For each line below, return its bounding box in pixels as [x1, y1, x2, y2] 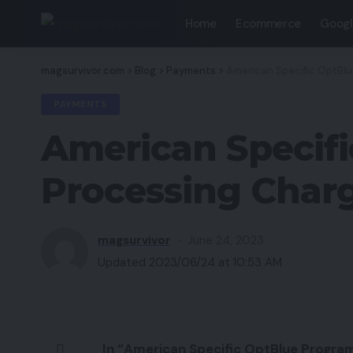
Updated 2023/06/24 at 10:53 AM [98, 254, 282, 270]
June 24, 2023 [187, 232, 264, 248]
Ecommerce [235, 16, 302, 32]
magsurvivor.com [41, 64, 124, 77]
